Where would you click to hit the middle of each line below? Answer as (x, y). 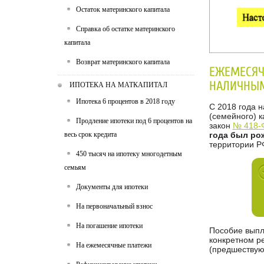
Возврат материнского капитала (123, 62)
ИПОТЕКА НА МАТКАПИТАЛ (118, 85)
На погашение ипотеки (109, 226)
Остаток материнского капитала (123, 9)
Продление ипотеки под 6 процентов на (134, 121)
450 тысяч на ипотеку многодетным (129, 154)
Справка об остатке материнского (126, 29)
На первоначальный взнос (114, 206)
